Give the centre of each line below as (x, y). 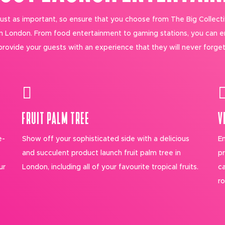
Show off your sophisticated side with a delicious (106, 139)
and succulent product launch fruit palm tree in (101, 153)
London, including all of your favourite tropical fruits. (110, 167)
